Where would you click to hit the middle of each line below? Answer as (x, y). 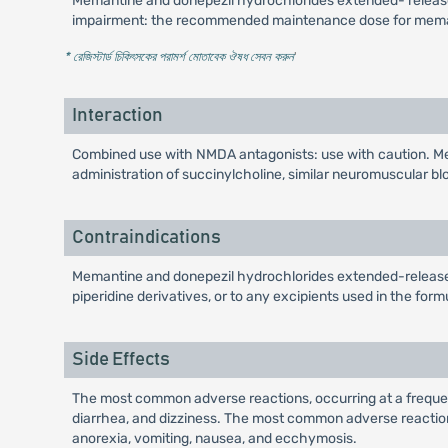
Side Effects (120, 359)
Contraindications (146, 237)
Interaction (117, 115)
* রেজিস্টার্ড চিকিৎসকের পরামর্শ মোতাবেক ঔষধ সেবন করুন (178, 56)
